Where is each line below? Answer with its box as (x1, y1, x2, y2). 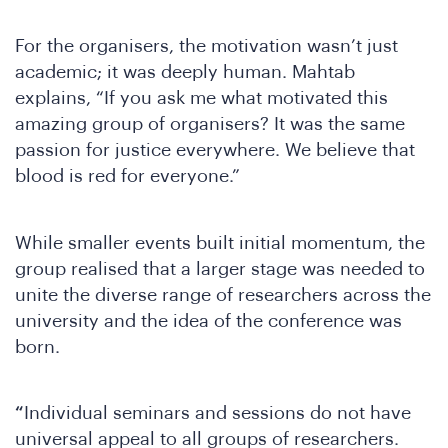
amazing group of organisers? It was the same (15, 115, 405, 134)
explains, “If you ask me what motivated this (15, 89, 388, 108)
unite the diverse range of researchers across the (15, 285, 431, 304)
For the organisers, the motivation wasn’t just (15, 37, 398, 56)
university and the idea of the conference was (15, 311, 402, 330)
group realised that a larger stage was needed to (15, 259, 425, 278)
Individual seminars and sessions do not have (24, 404, 411, 423)
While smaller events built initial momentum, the (15, 233, 425, 252)
